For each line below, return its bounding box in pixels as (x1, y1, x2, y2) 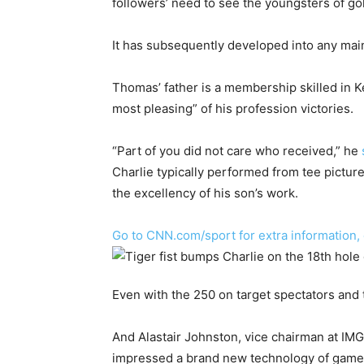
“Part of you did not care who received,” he (112, 143, 362, 158)
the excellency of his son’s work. (112, 185, 298, 201)
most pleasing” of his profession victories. (112, 101, 353, 116)
